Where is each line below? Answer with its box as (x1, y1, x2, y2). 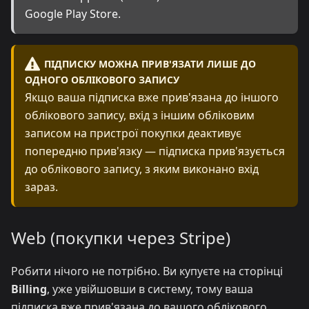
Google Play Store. (25, 6, 121, 22)
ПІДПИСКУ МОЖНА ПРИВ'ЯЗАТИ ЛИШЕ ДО (43, 57, 256, 70)
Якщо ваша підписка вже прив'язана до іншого (25, 90, 279, 106)
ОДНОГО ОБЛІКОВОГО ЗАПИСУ (25, 72, 179, 86)
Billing (11, 281, 47, 297)
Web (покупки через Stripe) (11, 226, 230, 250)
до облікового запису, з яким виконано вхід (25, 161, 259, 177)
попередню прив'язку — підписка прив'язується (25, 143, 285, 159)
